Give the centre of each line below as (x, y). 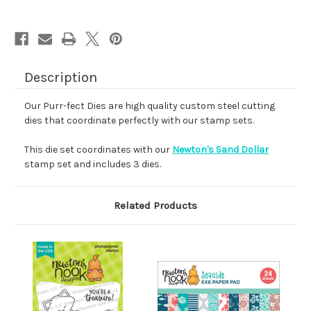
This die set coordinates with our (98, 150)
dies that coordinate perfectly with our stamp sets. (139, 121)
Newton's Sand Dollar (220, 150)
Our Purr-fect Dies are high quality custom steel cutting (150, 106)
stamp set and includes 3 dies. (93, 165)
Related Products (155, 206)
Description (61, 78)
